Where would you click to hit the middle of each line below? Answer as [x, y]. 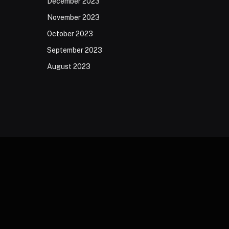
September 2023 [75, 50]
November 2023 [73, 17]
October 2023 [70, 33]
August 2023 [69, 66]
